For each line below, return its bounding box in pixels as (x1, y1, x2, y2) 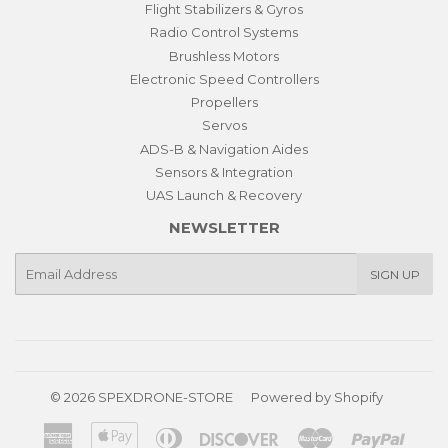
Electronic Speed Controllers (129, 70, 319, 87)
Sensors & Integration (155, 163, 293, 180)
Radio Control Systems (150, 24, 298, 41)
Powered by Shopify (251, 389, 383, 406)
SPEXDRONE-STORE (98, 389, 233, 406)
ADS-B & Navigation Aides (140, 140, 308, 157)
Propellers (190, 94, 258, 111)
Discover (279, 424, 337, 441)
